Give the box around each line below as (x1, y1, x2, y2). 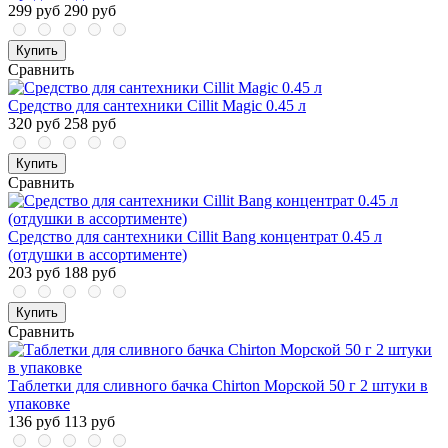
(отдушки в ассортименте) (8, 246, 187, 264)
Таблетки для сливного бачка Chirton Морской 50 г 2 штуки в (8, 377, 428, 395)
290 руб (64, 2, 116, 20)
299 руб (8, 2, 60, 20)
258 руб (64, 115, 116, 133)
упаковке (8, 395, 70, 413)
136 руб (8, 413, 60, 431)
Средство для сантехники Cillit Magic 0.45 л (8, 97, 306, 115)
